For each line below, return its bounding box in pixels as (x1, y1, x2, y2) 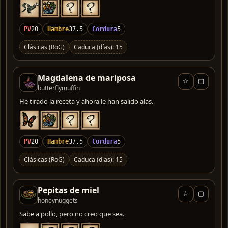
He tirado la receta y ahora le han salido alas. (19, 96, 153, 106)
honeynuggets (38, 195, 78, 205)
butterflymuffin (38, 83, 80, 92)
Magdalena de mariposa (38, 72, 136, 83)
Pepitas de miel (38, 184, 99, 196)
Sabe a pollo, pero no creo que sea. (19, 209, 124, 218)
